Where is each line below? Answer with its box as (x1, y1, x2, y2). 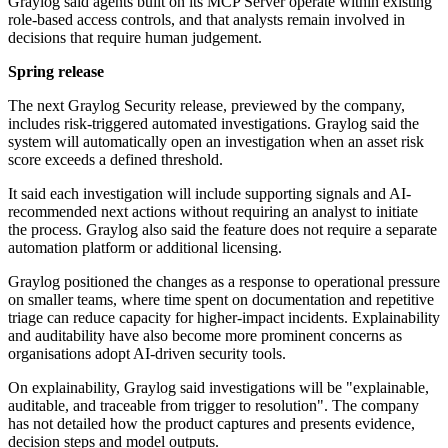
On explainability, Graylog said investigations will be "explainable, (8, 379, 429, 397)
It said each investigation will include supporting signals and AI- (8, 185, 411, 203)
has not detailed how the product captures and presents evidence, (8, 415, 415, 433)
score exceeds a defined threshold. (8, 151, 223, 169)
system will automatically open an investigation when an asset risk (8, 133, 424, 151)
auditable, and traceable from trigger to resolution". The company (8, 397, 419, 415)
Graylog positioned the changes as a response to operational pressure (8, 273, 440, 291)
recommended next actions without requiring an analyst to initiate (8, 203, 418, 221)
